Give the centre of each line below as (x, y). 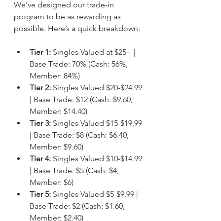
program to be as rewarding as (68, 17)
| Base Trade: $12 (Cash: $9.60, (82, 99)
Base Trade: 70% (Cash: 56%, (80, 64)
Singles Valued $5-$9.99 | (95, 194)
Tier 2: (40, 88)
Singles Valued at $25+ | (94, 52)
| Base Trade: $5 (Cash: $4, (75, 170)
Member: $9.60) (56, 147)
